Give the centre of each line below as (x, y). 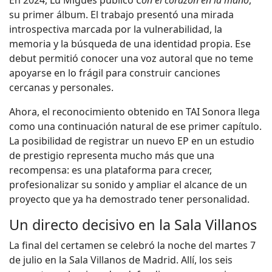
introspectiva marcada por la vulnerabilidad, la (116, 29)
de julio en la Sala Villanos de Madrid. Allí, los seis (121, 260)
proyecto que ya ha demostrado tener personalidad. (129, 199)
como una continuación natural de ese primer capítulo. (135, 126)
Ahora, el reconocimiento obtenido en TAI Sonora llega (134, 111)
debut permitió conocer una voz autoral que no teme (131, 58)
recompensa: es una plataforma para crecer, (110, 170)
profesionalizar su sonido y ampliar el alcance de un (128, 184)
